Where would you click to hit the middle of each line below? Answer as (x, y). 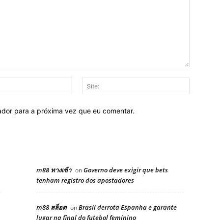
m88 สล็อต (51, 207)
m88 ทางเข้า (54, 170)
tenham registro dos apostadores (85, 180)
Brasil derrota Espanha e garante (128, 207)
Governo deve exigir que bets (126, 170)
